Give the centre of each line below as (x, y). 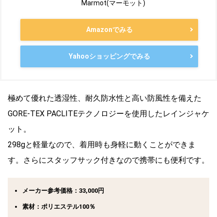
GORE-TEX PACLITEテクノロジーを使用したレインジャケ (108, 113)
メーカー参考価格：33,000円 (63, 190)
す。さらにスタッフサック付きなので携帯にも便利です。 (108, 160)
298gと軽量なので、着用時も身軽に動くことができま (102, 144)
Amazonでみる (109, 29)
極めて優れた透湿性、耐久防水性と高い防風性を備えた (105, 98)
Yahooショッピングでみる (109, 56)
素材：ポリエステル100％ (59, 206)
